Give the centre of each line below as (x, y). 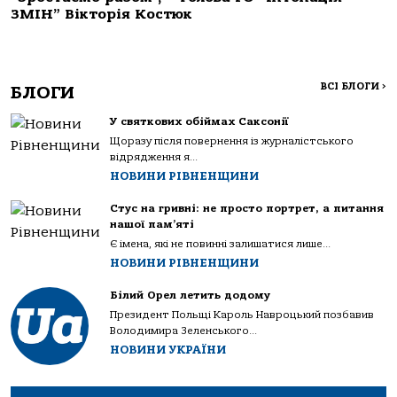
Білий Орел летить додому (190, 296)
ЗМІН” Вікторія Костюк (101, 15)
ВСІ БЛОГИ (351, 87)
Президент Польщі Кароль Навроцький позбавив (242, 315)
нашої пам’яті (152, 225)
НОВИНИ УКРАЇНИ (168, 350)
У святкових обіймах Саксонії (199, 122)
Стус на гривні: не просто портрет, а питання (247, 209)
